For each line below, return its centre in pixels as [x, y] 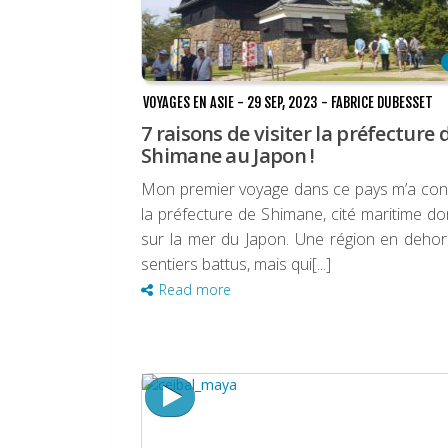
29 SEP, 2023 [282, 103]
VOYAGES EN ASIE [188, 103]
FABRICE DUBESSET [382, 103]
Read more [195, 290]
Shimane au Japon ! [228, 156]
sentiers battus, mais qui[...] [236, 264]
